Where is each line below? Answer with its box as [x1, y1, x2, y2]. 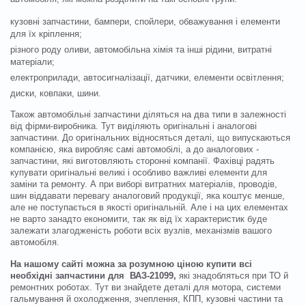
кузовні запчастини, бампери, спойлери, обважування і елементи [10, 16, 280, 27]
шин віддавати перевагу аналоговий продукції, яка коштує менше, [10, 191, 285, 201]
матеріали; [10, 57, 55, 67]
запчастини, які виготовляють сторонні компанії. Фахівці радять [10, 156, 275, 166]
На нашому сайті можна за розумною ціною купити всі [10, 259, 252, 269]
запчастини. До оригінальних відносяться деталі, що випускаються [10, 133, 290, 143]
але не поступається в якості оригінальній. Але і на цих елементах [10, 202, 288, 212]
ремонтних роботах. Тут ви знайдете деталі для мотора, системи [10, 282, 281, 292]
